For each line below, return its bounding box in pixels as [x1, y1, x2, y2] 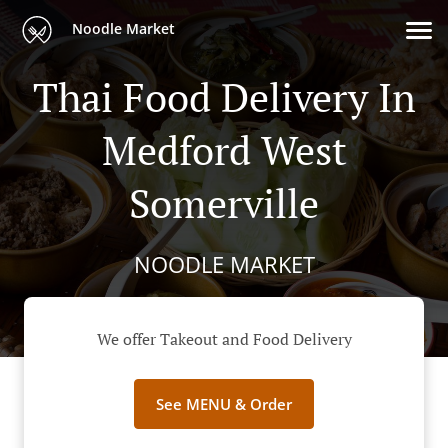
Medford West [101, 123, 347, 176]
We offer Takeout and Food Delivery [96, 328, 352, 351]
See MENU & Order [156, 394, 292, 415]
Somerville [129, 176, 319, 229]
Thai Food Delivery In [32, 70, 416, 123]
